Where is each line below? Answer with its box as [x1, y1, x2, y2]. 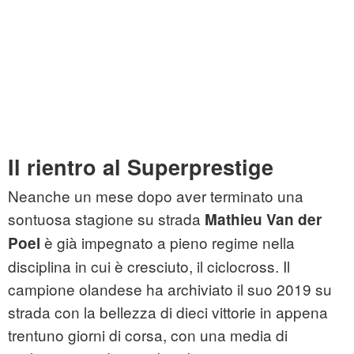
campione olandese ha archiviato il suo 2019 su [8, 278, 332, 300]
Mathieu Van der [205, 209, 322, 231]
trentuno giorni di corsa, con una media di [8, 324, 288, 346]
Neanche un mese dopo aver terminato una [8, 185, 303, 207]
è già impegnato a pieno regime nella [40, 232, 295, 254]
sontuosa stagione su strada [8, 208, 205, 230]
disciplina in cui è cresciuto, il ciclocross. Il [8, 255, 290, 277]
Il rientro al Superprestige [8, 152, 273, 183]
